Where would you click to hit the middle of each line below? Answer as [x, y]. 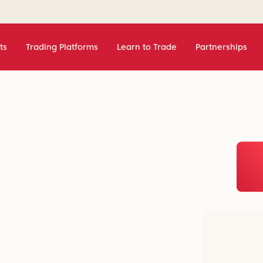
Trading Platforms [62, 47]
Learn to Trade [147, 47]
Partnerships [221, 47]
